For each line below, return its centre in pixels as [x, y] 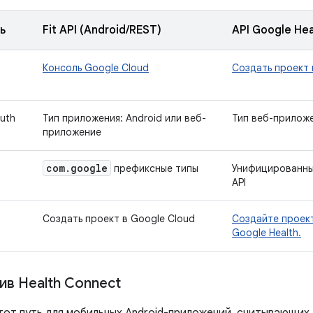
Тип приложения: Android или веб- [124, 118]
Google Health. [267, 233]
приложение [72, 132]
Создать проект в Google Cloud [119, 219]
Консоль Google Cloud [96, 68]
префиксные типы [155, 168]
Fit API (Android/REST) [102, 30]
